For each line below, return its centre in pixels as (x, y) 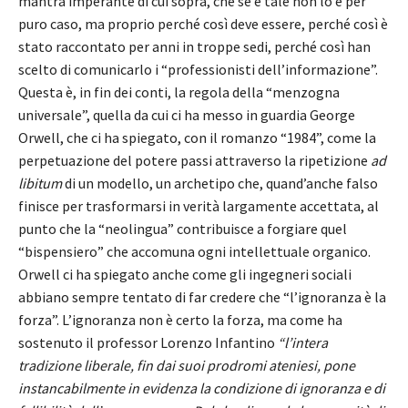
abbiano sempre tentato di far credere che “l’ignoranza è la (202, 297)
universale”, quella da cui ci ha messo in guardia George (187, 115)
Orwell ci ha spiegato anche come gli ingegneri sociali (185, 275)
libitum (40, 184)
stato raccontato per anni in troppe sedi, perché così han (194, 47)
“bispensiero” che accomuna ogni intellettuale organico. (194, 252)
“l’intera (303, 343)
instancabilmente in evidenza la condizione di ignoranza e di (202, 388)
